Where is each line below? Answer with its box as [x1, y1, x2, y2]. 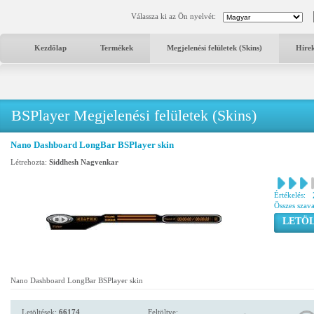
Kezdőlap [34, 43, 67, 52]
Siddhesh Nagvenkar [49, 158, 118, 166]
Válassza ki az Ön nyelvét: [131, 12, 216, 20]
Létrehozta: [11, 158, 49, 166]
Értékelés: [274, 191, 306, 199]
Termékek [100, 43, 133, 52]
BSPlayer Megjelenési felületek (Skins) [11, 107, 257, 124]
